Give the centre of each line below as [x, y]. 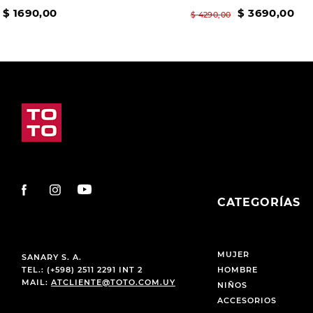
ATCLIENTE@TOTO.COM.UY [113, 282]
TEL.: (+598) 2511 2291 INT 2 [82, 269]
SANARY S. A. [51, 257]
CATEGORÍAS [259, 203]
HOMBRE [238, 270]
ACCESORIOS [247, 301]
